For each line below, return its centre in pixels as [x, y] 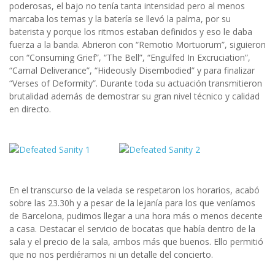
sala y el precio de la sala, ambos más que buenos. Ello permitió [136, 241]
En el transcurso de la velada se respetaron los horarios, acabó [134, 190]
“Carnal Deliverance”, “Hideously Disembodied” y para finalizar [132, 70]
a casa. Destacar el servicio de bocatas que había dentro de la [132, 228]
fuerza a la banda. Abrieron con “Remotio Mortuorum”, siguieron [137, 44]
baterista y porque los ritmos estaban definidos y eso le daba [131, 31]
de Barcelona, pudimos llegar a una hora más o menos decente [136, 215]
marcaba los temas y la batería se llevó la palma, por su [120, 18]
